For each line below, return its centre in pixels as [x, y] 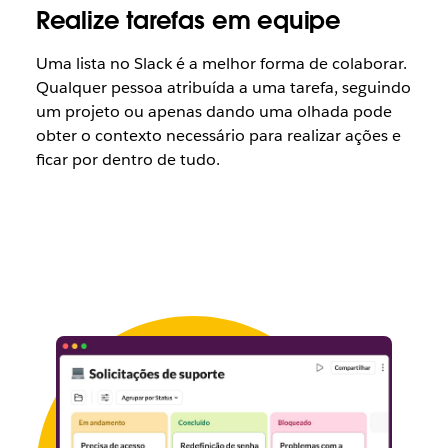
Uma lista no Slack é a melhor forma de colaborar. [221, 63]
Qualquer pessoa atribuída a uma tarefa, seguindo [223, 87]
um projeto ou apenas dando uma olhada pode [213, 111]
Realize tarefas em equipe [188, 20]
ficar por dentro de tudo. [127, 159]
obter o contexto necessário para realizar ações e [218, 135]
